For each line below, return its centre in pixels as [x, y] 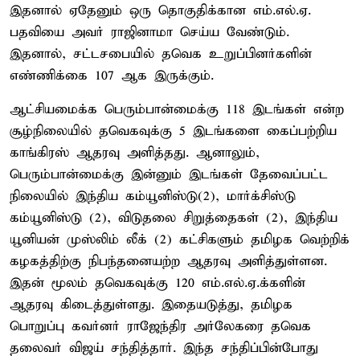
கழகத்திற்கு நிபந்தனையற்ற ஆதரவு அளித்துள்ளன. [168, 261]
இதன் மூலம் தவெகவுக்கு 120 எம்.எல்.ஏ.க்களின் [157, 283]
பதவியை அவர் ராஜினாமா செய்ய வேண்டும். [149, 32]
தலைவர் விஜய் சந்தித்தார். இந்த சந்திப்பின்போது [164, 348]
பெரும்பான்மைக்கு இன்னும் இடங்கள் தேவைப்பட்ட [169, 174]
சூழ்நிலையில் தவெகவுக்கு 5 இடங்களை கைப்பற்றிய [173, 131]
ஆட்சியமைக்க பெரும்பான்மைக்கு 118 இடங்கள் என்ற [177, 109]
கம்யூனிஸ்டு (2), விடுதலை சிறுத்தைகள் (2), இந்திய [174, 218]
